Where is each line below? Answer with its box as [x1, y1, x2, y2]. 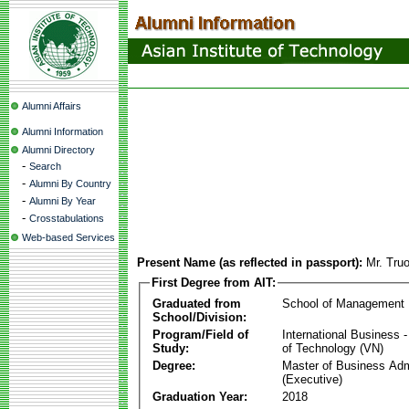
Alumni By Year [29, 195, 96, 206]
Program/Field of [152, 327, 248, 341]
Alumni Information [22, 126, 103, 137]
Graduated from [152, 296, 241, 310]
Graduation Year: [152, 389, 247, 404]
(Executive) [282, 372, 342, 386]
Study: [152, 341, 189, 355]
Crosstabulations [29, 213, 104, 224]
